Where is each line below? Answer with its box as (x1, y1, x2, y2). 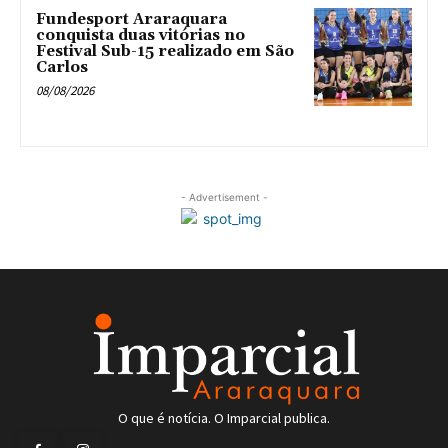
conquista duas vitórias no (36, 25, 245, 45)
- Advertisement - (180, 190, 268, 203)
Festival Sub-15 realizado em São (36, 41, 294, 61)
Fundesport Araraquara (36, 9, 227, 29)
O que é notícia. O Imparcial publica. (118, 408, 330, 427)
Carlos (36, 57, 88, 77)
